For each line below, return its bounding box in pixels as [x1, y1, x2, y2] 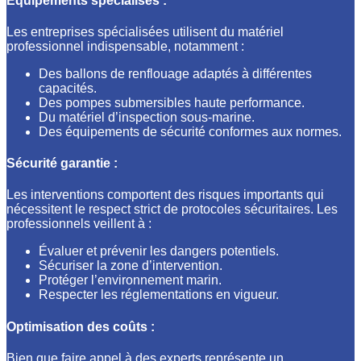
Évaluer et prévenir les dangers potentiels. [39, 244, 279, 259]
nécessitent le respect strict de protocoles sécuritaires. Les [6, 202, 338, 217]
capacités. [39, 81, 97, 95]
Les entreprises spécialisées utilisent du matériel [6, 24, 284, 39]
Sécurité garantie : [6, 156, 118, 171]
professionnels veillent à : [6, 217, 151, 231]
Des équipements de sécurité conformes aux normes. [39, 124, 342, 139]
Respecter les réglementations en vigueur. [39, 288, 279, 302]
